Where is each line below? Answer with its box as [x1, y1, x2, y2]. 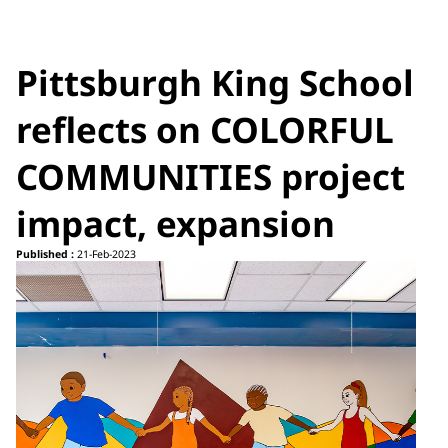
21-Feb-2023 [74, 247, 136, 262]
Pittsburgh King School [16, 59, 414, 107]
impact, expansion [16, 200, 335, 248]
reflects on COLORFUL [16, 106, 394, 154]
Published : [16, 247, 74, 262]
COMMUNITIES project [16, 153, 405, 201]
